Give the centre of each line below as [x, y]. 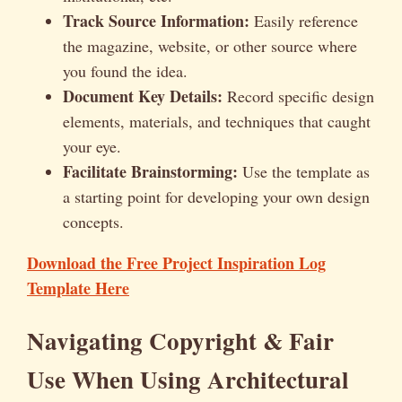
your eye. [92, 147]
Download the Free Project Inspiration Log [176, 263]
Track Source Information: [156, 21]
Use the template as [304, 172]
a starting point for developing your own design [216, 197]
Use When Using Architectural [188, 379]
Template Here [78, 288]
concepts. [93, 222]
